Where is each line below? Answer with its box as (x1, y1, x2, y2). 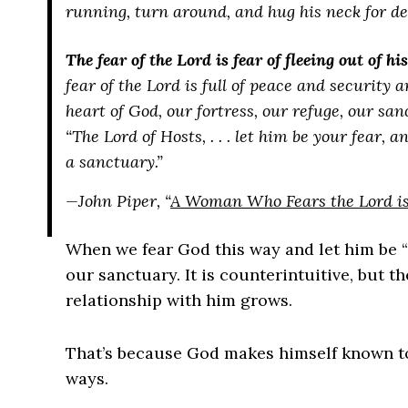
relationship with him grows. (66, 290, 292, 311)
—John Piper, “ (66, 190, 170, 211)
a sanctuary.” (66, 151, 163, 172)
